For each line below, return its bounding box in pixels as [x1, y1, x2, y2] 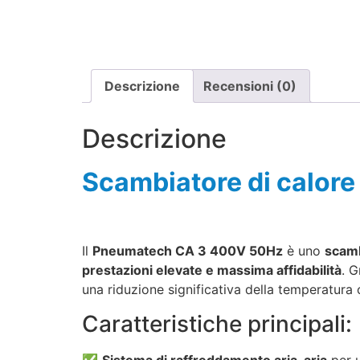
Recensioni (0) [203, 77, 297, 94]
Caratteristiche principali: [82, 309, 352, 337]
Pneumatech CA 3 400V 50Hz [92, 243, 283, 260]
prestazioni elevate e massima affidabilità [82, 262, 342, 279]
